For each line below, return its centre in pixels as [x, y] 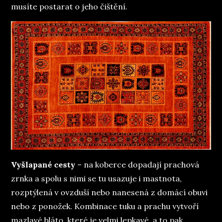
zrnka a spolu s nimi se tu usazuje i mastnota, [97, 178]
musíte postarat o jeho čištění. [69, 6]
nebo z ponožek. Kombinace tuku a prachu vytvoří [105, 206]
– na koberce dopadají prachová [138, 164]
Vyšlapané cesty [43, 164]
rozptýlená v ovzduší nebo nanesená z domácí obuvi [110, 192]
